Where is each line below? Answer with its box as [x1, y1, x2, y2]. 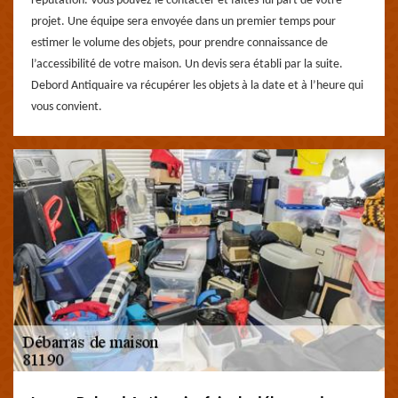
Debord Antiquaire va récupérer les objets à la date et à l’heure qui [31, 79, 363, 92]
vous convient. [31, 100, 102, 114]
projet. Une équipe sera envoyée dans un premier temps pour [31, 15, 336, 28]
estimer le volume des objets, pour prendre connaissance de [31, 36, 328, 50]
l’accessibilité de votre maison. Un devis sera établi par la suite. [31, 58, 343, 71]
